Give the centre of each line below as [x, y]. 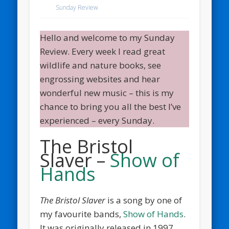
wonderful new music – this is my [107, 93]
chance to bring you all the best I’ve [111, 106]
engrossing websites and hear [100, 79]
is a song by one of [144, 200]
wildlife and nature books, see [101, 65]
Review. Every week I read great [103, 51]
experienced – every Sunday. [97, 120]
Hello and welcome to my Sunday [108, 37]
